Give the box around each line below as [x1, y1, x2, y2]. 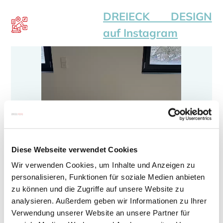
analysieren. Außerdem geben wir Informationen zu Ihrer [11, 196, 207, 205]
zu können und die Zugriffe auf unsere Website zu [11, 184, 184, 193]
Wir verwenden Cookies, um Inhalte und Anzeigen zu [11, 160, 195, 169]
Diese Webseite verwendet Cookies [11, 145, 137, 154]
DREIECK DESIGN [103, 9, 212, 24]
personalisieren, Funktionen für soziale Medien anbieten [11, 172, 205, 181]
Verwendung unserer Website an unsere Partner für [11, 208, 190, 217]
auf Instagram [103, 26, 178, 40]
